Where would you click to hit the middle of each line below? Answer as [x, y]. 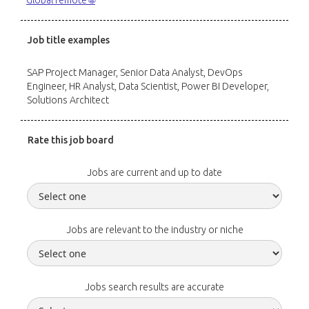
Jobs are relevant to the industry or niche [154, 230]
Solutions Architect [68, 100]
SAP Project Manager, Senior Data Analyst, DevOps [135, 72]
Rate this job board [71, 140]
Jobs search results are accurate [154, 287]
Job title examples [69, 40]
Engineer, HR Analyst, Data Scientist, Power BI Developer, [148, 86]
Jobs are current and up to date [154, 172]
